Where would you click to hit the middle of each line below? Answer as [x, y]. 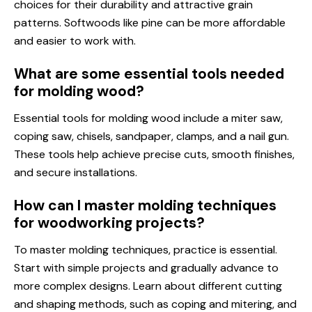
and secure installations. [76, 172]
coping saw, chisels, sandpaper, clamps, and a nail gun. [151, 136]
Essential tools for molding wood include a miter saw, [148, 118]
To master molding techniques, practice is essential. [146, 249]
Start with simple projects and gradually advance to [146, 267]
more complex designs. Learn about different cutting [148, 286]
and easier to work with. [75, 40]
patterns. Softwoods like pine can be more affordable [150, 22]
